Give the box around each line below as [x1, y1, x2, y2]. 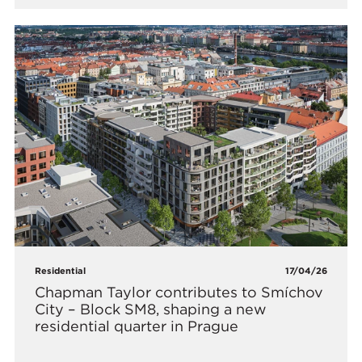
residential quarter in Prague [35, 317, 239, 335]
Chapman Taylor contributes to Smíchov [35, 283, 324, 301]
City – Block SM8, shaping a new [35, 300, 267, 318]
